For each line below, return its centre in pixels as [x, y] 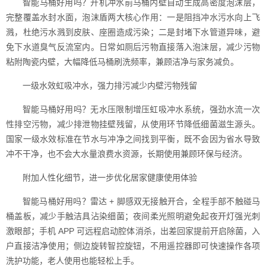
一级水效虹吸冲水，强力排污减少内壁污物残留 [110, 85]
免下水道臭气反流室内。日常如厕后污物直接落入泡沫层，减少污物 [133, 47]
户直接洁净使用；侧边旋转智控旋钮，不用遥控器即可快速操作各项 [133, 246]
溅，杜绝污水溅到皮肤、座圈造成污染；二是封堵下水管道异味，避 [133, 32]
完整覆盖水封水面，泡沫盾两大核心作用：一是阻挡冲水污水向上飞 [133, 17]
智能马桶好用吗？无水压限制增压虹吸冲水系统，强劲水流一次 [141, 109]
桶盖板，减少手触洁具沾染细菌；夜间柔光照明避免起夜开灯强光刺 [133, 216]
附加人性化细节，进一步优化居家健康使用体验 [110, 178]
